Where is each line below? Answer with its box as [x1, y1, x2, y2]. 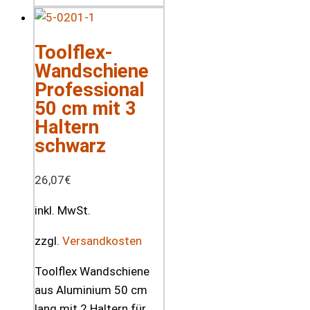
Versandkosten [62, 234, 142, 248]
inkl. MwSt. [35, 203, 91, 218]
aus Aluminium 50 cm [35, 283, 147, 298]
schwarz [35, 134, 106, 158]
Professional [35, 78, 145, 102]
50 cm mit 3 [35, 97, 136, 120]
